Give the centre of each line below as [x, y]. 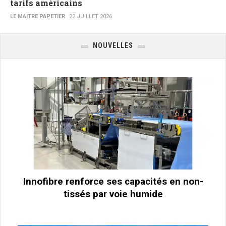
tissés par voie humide [113, 194]
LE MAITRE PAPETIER [38, 17]
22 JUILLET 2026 [91, 17]
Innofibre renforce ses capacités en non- [113, 181]
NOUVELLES [113, 46]
